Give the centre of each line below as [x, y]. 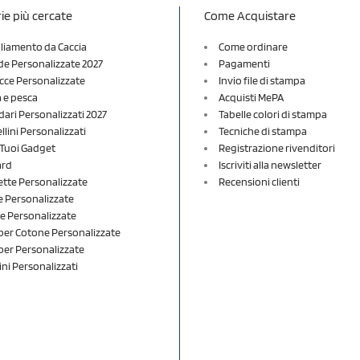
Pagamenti [244, 63]
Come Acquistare [250, 15]
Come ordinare [253, 46]
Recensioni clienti [259, 181]
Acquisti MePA [251, 97]
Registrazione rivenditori [277, 147]
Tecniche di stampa [263, 131]
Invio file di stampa [262, 80]
